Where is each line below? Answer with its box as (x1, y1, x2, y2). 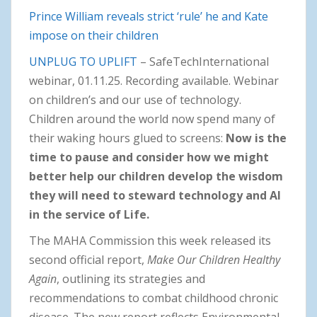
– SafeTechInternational (140, 54, 269, 70)
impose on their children (29, 28, 158, 44)
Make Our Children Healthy (147, 252, 280, 268)
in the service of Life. (29, 207, 149, 223)
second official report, (29, 252, 147, 268)
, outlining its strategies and (57, 271, 205, 287)
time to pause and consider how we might (29, 149, 269, 166)
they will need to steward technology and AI (29, 188, 281, 204)
